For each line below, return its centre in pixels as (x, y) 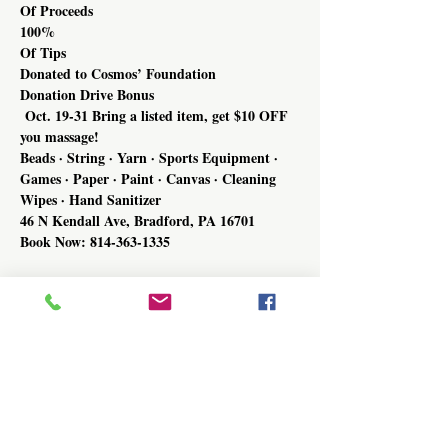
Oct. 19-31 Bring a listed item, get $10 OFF (156, 115)
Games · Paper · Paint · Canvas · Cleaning (150, 178)
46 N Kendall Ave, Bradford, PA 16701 (137, 220)
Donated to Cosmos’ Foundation (118, 73)
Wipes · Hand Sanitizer (90, 199)
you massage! (59, 136)
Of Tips (43, 52)
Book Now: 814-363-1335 (95, 241)
